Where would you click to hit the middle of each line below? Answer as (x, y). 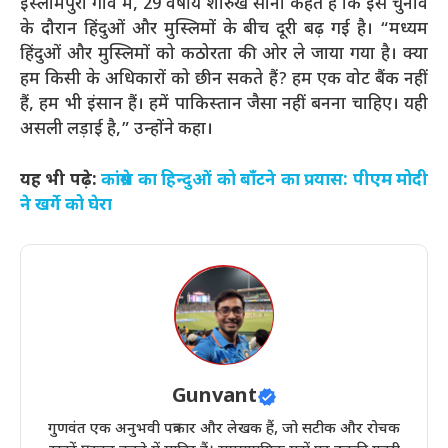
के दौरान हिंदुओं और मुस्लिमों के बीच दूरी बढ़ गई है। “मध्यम (224, 30)
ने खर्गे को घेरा (66, 205)
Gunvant (214, 397)
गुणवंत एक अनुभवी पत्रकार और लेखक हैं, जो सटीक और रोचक (224, 430)
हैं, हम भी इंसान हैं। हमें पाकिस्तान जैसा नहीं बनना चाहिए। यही (224, 105)
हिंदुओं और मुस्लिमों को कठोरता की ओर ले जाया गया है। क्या (224, 55)
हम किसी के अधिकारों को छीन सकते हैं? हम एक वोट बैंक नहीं (224, 80)
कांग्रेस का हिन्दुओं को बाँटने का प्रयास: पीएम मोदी (265, 180)
